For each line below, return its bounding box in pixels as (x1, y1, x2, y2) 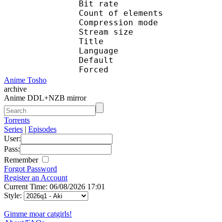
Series (4, 124, 23, 133)
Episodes (28, 124, 56, 133)
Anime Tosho (4, 75, 47, 84)
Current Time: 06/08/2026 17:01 (4, 182, 105, 191)
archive (4, 84, 27, 93)
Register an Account (4, 173, 67, 182)
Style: (4, 191, 24, 200)
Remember (4, 155, 40, 164)
